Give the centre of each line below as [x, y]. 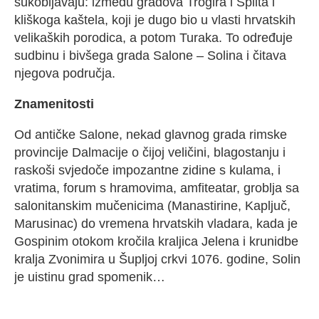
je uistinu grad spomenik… [90, 277]
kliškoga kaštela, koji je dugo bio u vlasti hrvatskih [155, 20]
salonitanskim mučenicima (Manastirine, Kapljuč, [152, 206]
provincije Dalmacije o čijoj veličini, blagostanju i [150, 153]
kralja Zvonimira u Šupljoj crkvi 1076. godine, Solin [157, 260]
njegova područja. [65, 74]
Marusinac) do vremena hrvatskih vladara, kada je [156, 224]
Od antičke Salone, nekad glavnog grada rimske [151, 135]
